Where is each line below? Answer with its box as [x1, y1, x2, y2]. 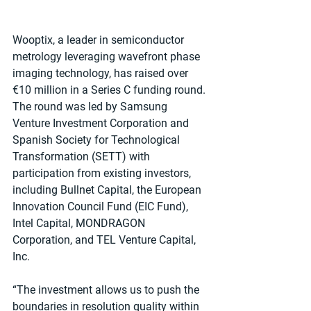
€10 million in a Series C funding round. [12, 83, 208, 97]
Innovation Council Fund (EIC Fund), [12, 200, 191, 214]
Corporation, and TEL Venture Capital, [12, 233, 199, 247]
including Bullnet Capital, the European [12, 183, 204, 197]
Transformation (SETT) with [12, 150, 153, 164]
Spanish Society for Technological [12, 133, 183, 147]
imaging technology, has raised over [12, 67, 191, 81]
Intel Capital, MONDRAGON [12, 217, 148, 230]
